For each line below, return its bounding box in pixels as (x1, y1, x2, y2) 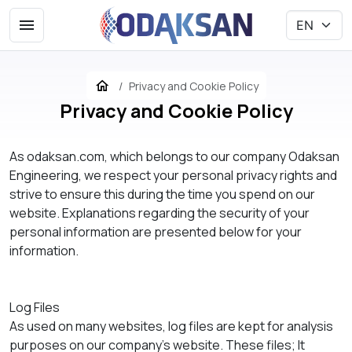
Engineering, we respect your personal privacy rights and (9, 166, 337, 184)
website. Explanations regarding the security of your (9, 203, 310, 222)
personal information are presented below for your (9, 222, 302, 240)
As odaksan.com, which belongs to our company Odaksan (9, 147, 339, 165)
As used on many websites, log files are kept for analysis (9, 317, 333, 335)
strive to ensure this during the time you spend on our (9, 185, 315, 203)
